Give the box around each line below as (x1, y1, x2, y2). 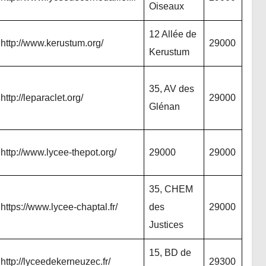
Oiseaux (149, 1, 184, 11)
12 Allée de (149, 29, 197, 39)
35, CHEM (149, 184, 193, 194)
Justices (149, 220, 183, 230)
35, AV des (149, 84, 194, 94)
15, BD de (149, 248, 191, 258)
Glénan (149, 102, 180, 112)
